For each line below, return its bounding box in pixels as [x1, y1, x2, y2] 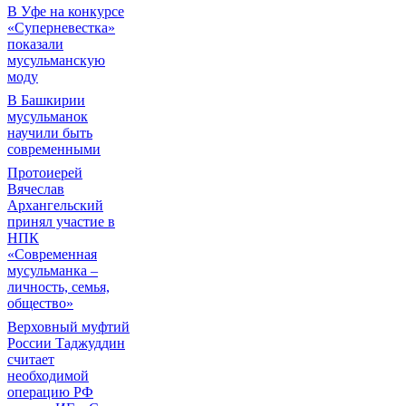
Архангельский [7, 198, 103, 213]
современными [7, 141, 101, 157]
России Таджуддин [7, 335, 125, 351]
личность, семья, [7, 279, 110, 295]
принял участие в [7, 214, 115, 229]
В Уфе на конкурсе [7, 4, 124, 19]
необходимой [7, 368, 89, 383]
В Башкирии [7, 92, 85, 108]
